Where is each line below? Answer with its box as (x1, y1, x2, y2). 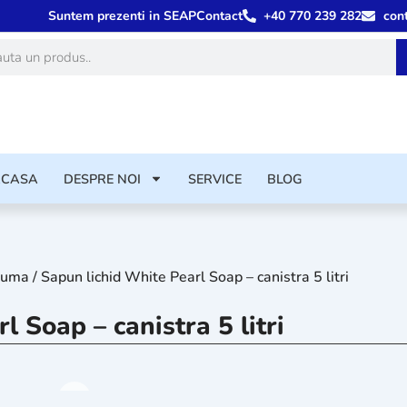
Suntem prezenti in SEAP (47, 6, 196, 25)
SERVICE (188, 169, 243, 188)
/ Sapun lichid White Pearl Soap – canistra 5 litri (29, 266, 350, 287)
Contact (195, 6, 243, 25)
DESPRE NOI (64, 169, 142, 188)
